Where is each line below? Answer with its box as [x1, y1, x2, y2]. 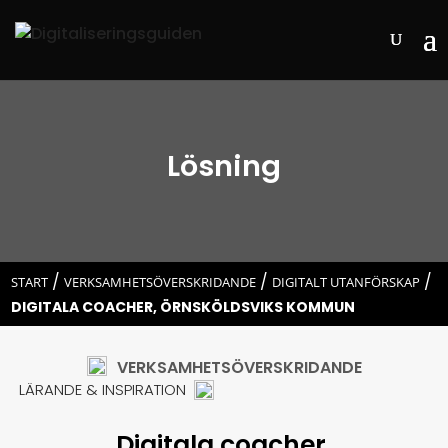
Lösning [167, 145, 281, 186]
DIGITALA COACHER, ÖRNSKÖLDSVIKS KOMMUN [11, 297, 356, 318]
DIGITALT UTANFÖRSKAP [272, 273, 421, 292]
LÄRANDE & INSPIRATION [19, 379, 187, 401]
